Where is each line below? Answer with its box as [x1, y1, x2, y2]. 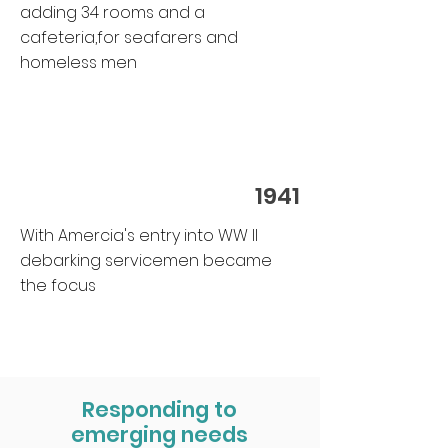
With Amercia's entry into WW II [20, 224, 258, 247]
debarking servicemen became [20, 249, 272, 272]
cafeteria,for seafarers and [20, 26, 238, 49]
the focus [20, 274, 96, 297]
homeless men [20, 51, 137, 74]
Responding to [82, 395, 237, 424]
